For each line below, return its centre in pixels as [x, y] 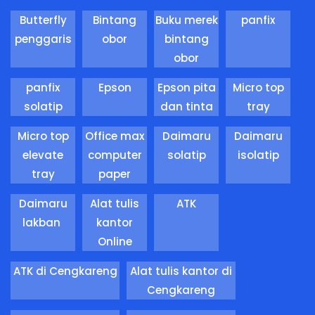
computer [115, 155]
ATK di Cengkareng [65, 271]
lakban [43, 222]
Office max [115, 136]
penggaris [43, 39]
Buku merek [186, 20]
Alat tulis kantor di [181, 271]
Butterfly [43, 20]
